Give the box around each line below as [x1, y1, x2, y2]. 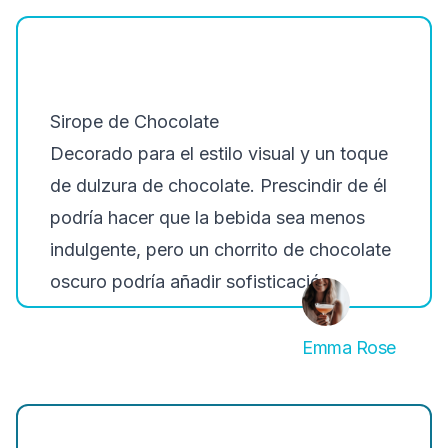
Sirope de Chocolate [50, 111, 219, 132]
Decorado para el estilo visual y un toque [50, 143, 388, 164]
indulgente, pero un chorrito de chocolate [50, 239, 391, 260]
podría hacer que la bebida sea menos [50, 207, 365, 228]
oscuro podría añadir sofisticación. [50, 271, 336, 292]
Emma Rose [302, 337, 396, 358]
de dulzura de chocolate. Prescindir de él [50, 175, 387, 196]
